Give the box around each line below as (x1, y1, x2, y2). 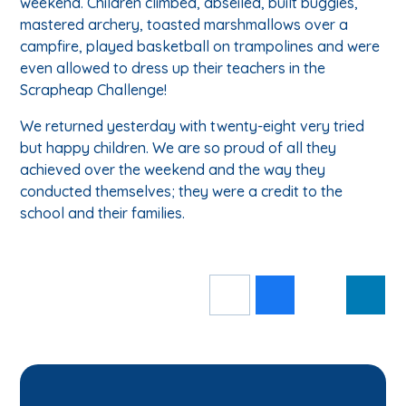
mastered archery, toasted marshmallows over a (20, 15, 349, 34)
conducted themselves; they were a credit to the (20, 182, 343, 201)
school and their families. (20, 204, 186, 223)
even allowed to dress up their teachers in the (20, 59, 326, 78)
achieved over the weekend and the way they (20, 160, 326, 179)
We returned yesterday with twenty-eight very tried (20, 117, 365, 136)
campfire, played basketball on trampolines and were (20, 37, 381, 56)
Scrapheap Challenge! (20, 81, 168, 100)
